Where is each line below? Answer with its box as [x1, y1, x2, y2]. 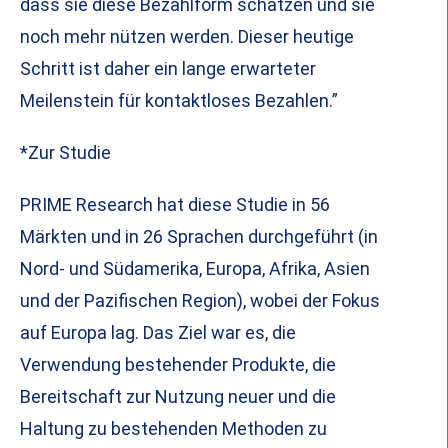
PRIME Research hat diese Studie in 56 [20, 194, 330, 216]
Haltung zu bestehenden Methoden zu [20, 418, 327, 440]
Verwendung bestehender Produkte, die [20, 354, 336, 376]
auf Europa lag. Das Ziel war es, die [20, 322, 296, 344]
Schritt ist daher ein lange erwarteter [20, 58, 316, 80]
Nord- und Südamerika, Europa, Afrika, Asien [20, 258, 370, 280]
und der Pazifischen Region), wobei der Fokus [20, 290, 380, 312]
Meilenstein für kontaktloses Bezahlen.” [20, 90, 338, 112]
